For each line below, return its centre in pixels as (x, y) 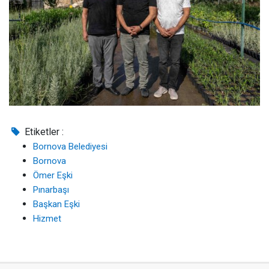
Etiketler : (43, 131)
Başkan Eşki (56, 204)
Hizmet (47, 218)
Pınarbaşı (51, 189)
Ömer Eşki (53, 175)
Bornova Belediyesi (70, 146)
